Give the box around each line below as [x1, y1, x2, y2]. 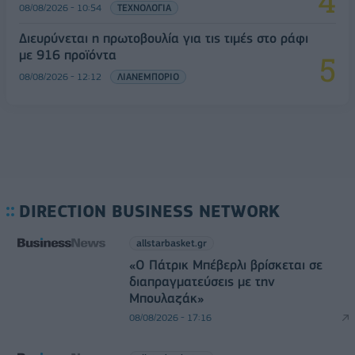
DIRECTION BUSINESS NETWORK [19, 200, 280, 221]
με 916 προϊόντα [19, 46, 116, 63]
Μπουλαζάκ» [128, 289, 204, 306]
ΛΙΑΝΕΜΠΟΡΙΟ [117, 70, 179, 82]
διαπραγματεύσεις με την [128, 273, 275, 289]
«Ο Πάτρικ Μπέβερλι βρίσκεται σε [128, 256, 323, 273]
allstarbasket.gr [136, 236, 207, 249]
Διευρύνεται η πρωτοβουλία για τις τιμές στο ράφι [19, 29, 308, 46]
